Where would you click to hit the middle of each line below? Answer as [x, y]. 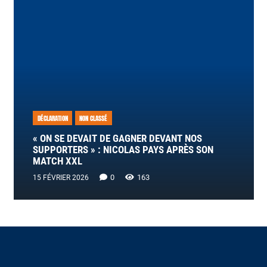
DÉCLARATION [52, 118]
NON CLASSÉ [94, 118]
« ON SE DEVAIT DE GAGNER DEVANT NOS [117, 138]
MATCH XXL [57, 161]
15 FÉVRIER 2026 [60, 178]
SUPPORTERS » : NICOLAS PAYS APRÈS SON [123, 150]
